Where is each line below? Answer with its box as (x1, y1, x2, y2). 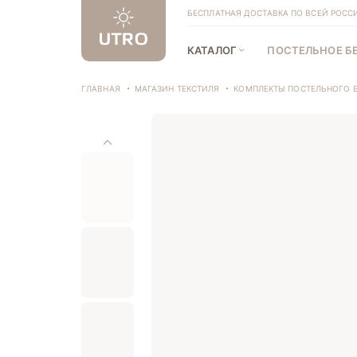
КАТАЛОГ (187, 43, 237, 57)
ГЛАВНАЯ (81, 84, 120, 93)
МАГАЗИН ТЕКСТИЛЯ (134, 84, 220, 93)
